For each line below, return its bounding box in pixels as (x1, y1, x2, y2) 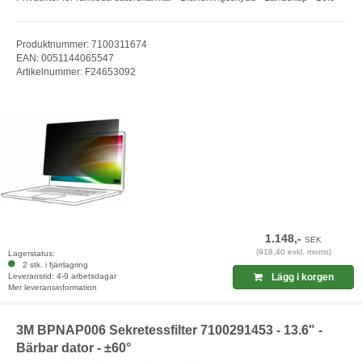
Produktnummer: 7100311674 (16, 38, 147, 50)
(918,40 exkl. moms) (255, 247, 331, 257)
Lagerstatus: (8, 249, 55, 259)
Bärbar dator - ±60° (16, 341, 131, 356)
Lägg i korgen (268, 271, 334, 284)
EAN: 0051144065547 (16, 52, 114, 64)
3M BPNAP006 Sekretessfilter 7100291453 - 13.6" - (16, 323, 322, 338)
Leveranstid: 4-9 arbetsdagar (8, 271, 116, 281)
